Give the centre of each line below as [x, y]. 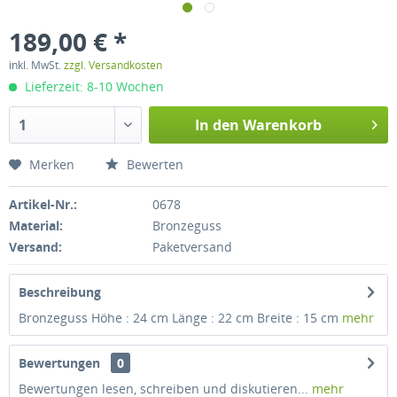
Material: [36, 226]
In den [217, 125]
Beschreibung [60, 292]
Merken [52, 164]
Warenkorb [282, 125]
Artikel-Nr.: [43, 204]
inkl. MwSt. [36, 65]
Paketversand [192, 247]
